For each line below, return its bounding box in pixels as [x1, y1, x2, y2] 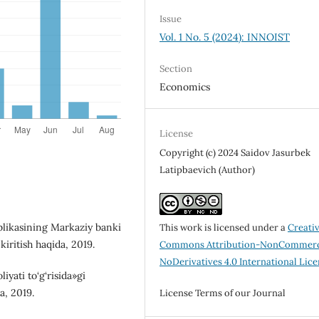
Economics [159, 80, 211, 93]
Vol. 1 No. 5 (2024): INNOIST [159, 30, 291, 43]
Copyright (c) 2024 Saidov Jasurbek [159, 146, 311, 159]
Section [159, 62, 193, 75]
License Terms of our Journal [159, 286, 286, 299]
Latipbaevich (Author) [159, 163, 256, 176]
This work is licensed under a [159, 221, 288, 234]
